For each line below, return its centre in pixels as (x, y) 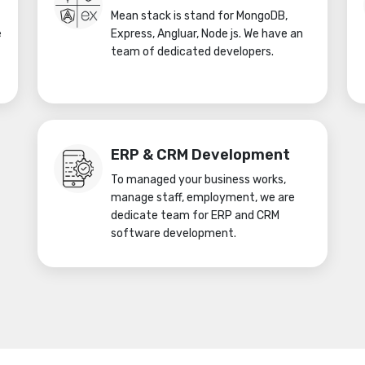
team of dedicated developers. (192, 52)
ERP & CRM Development (200, 155)
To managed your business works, (198, 180)
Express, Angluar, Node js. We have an (207, 34)
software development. (174, 233)
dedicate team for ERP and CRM (195, 215)
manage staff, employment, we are (203, 198)
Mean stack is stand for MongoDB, (199, 16)
